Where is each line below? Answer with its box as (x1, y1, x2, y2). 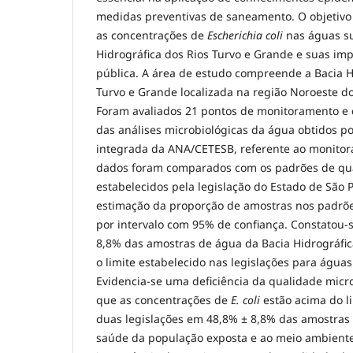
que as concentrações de (96, 292, 231, 308)
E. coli (231, 292, 260, 308)
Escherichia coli (207, 28, 283, 43)
